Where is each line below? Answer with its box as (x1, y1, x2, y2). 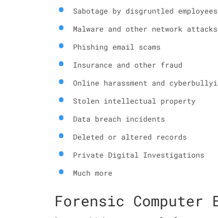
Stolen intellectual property (73, 96, 196, 106)
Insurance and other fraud (73, 60, 182, 70)
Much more (73, 168, 112, 178)
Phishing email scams (73, 42, 161, 52)
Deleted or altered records (73, 132, 187, 142)
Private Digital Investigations (73, 150, 204, 160)
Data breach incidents (73, 114, 165, 124)
